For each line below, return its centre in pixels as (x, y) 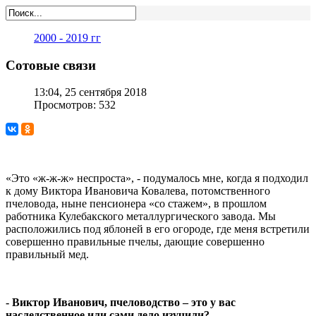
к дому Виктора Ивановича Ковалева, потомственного (138, 191)
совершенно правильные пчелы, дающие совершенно (135, 242)
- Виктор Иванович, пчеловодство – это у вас (121, 303)
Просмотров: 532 (75, 105)
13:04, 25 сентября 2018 (90, 92)
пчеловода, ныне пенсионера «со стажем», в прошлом (136, 204)
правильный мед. (47, 255)
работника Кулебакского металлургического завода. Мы (141, 217)
